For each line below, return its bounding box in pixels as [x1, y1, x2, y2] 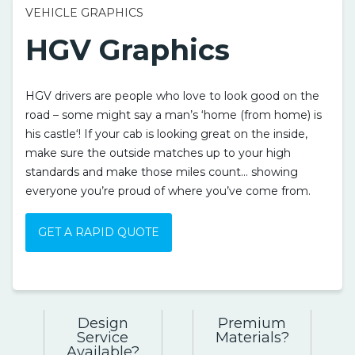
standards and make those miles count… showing [25, 164, 298, 179]
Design [77, 315, 128, 333]
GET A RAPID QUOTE [38, 224, 159, 239]
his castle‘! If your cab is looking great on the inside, [25, 126, 307, 141]
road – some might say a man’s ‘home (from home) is [25, 107, 322, 122]
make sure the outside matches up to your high [25, 145, 291, 160]
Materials [215, 329, 281, 347]
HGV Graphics [25, 32, 230, 67]
